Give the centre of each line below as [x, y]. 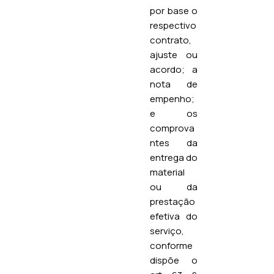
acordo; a [174, 69]
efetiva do [174, 216]
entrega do [174, 157]
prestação [172, 201]
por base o [174, 10]
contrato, [171, 40]
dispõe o [174, 260]
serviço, [167, 231]
